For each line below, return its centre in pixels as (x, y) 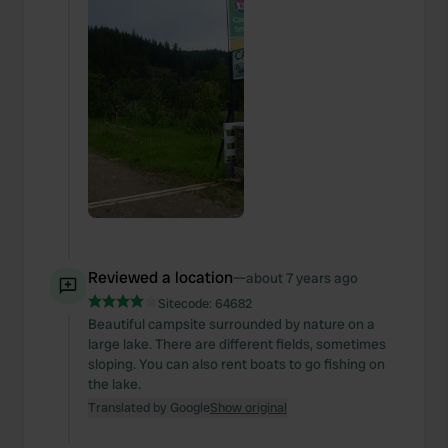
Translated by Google (149, 407)
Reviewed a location (160, 277)
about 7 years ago (302, 278)
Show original (248, 407)
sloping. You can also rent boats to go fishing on (236, 364)
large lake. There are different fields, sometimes (237, 344)
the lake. (114, 384)
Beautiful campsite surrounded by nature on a (231, 324)
